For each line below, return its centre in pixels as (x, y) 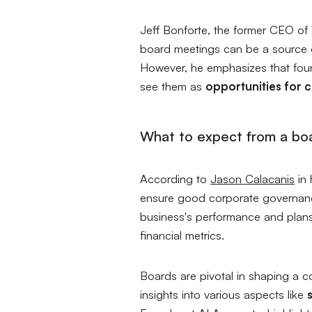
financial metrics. (184, 235)
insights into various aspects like (224, 295)
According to (175, 179)
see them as (173, 86)
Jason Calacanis (253, 179)
